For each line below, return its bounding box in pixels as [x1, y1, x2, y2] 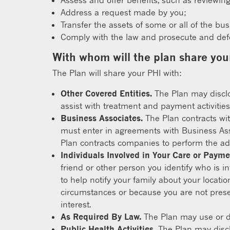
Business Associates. [61, 113, 143, 123]
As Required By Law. [61, 212, 141, 222]
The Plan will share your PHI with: [52, 68, 182, 78]
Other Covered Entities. [61, 88, 152, 99]
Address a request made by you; [61, 7, 186, 17]
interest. [61, 199, 91, 209]
